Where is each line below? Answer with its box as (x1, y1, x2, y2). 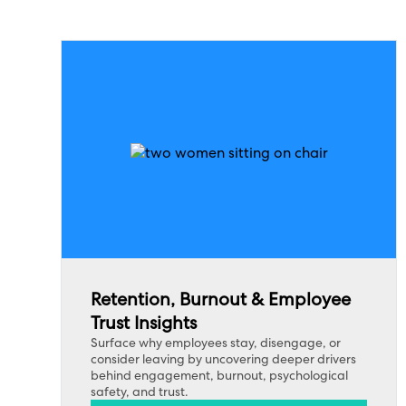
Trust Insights (91, 311, 198, 334)
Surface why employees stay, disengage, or (91, 334, 342, 351)
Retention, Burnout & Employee (91, 287, 352, 311)
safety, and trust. (91, 383, 192, 400)
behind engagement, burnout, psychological (91, 367, 349, 383)
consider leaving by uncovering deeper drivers (91, 351, 357, 367)
